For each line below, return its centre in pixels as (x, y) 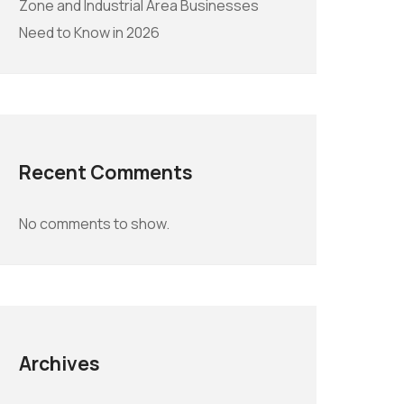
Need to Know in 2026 (89, 33)
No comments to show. (94, 224)
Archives (60, 363)
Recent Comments (106, 172)
